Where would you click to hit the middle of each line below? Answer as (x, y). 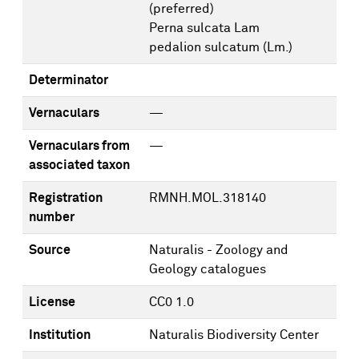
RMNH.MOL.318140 (208, 198)
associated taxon (79, 165)
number (52, 217)
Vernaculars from (79, 146)
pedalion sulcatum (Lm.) (221, 47)
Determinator (69, 80)
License (52, 302)
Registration (66, 198)
